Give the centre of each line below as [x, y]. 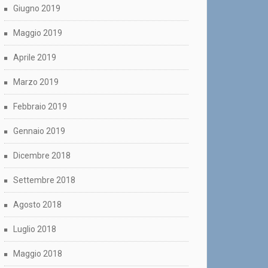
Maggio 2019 [38, 33]
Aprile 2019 [35, 58]
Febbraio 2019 [40, 107]
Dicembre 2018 [42, 156]
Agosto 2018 [37, 205]
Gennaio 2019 [39, 131]
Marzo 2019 [36, 82]
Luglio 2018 [35, 229]
